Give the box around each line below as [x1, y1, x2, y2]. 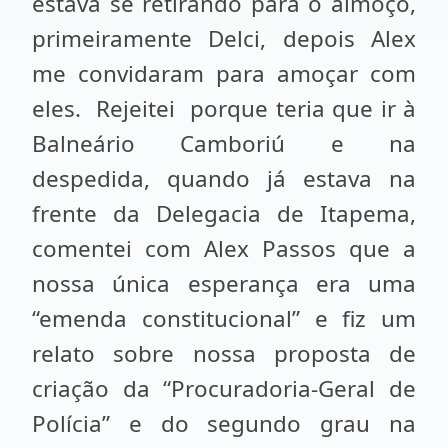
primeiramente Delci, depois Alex [32, 23, 416, 54]
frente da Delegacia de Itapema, [32, 198, 416, 229]
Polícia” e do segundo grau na [32, 408, 416, 439]
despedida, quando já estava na [32, 163, 416, 194]
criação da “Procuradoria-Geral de [32, 373, 416, 404]
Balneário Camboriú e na [32, 128, 416, 159]
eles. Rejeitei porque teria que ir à [32, 93, 416, 124]
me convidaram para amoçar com [32, 58, 416, 89]
